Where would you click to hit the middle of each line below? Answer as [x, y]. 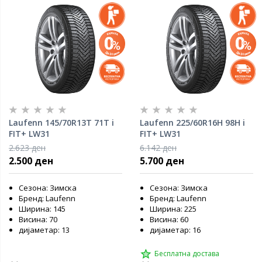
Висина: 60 [169, 219]
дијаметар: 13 [44, 230]
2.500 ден [31, 161]
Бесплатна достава [187, 254]
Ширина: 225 [173, 209]
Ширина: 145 [42, 209]
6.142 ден [158, 148]
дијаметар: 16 [175, 230]
